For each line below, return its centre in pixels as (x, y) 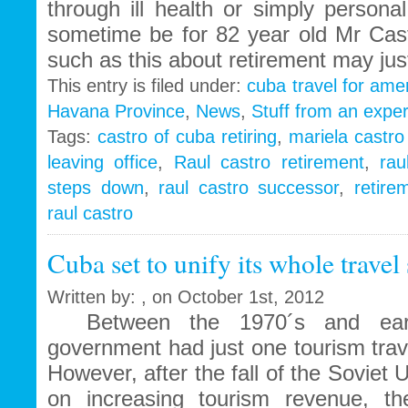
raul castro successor (249, 188)
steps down (96, 188)
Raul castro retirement (269, 163)
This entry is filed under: (148, 86)
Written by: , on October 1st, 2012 (186, 297)
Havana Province (116, 112)
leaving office (103, 163)
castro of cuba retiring (187, 137)
